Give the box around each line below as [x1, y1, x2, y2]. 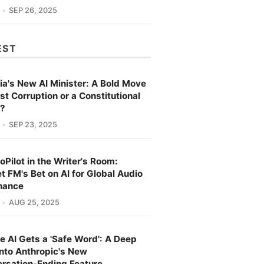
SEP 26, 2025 [8, 6, 57, 15]
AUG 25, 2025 [8, 198, 60, 207]
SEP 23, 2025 [8, 120, 57, 130]
